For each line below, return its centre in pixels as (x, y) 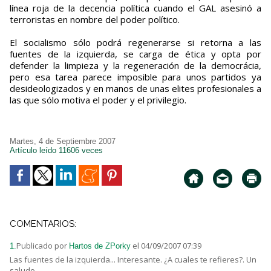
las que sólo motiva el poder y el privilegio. (98, 100)
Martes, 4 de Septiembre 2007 (63, 142)
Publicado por (43, 246)
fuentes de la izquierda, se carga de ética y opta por (135, 54)
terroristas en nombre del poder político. (95, 20)
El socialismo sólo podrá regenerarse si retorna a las (135, 43)
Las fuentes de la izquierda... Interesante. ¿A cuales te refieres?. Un (133, 260)
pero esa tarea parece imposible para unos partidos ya (135, 77)
